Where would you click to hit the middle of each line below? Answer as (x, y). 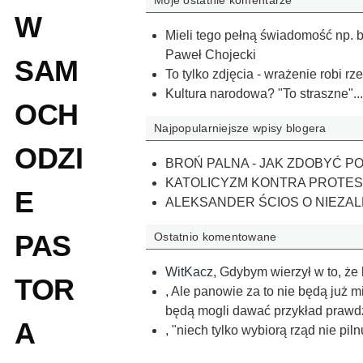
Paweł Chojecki (211, 54)
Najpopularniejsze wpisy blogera (240, 128)
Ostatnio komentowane (216, 237)
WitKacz (189, 272)
